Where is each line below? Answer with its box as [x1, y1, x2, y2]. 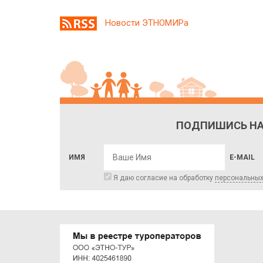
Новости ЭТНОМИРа [105, 17, 188, 28]
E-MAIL [230, 153, 255, 161]
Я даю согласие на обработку [112, 173, 215, 182]
